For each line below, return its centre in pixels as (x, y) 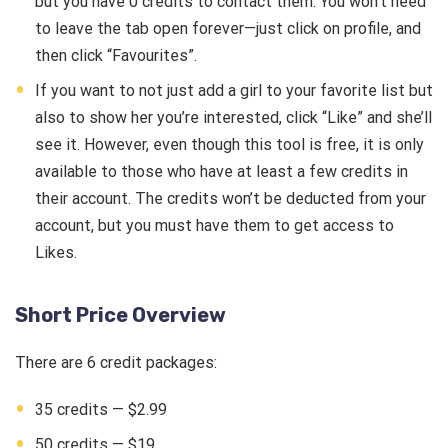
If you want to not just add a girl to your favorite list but (234, 91)
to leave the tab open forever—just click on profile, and (228, 29)
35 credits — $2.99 (101, 410)
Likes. (56, 253)
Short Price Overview (120, 315)
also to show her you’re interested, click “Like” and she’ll (233, 118)
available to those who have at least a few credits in (221, 172)
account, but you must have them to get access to (214, 226)
